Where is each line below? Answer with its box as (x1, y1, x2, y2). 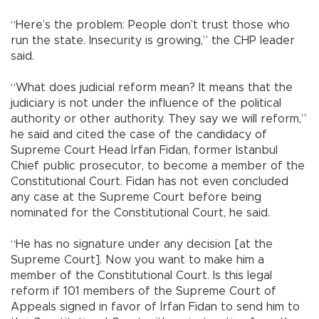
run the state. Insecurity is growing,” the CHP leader (11, 34, 295, 46)
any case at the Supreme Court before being (11, 191, 261, 203)
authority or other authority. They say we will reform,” (11, 113, 306, 125)
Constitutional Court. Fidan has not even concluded (11, 175, 288, 187)
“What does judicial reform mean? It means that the (11, 81, 293, 93)
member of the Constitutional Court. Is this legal (11, 269, 272, 281)
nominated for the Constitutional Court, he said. (11, 206, 270, 219)
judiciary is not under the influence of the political (11, 97, 281, 109)
